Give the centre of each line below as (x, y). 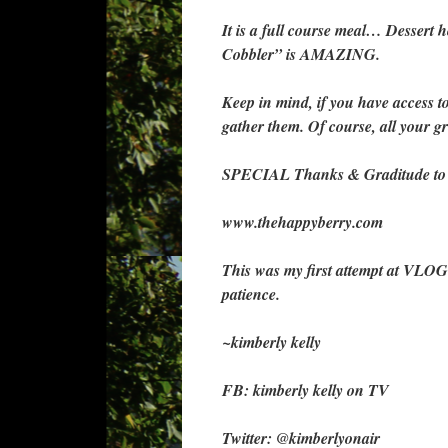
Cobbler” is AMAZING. (301, 54)
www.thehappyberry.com (302, 222)
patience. (251, 294)
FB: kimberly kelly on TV (305, 390)
